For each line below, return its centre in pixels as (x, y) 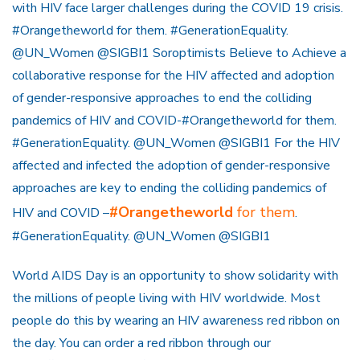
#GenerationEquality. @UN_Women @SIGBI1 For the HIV (176, 143)
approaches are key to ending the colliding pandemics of (169, 188)
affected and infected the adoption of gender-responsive (171, 165)
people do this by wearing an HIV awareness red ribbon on (176, 320)
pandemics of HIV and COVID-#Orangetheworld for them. (174, 120)
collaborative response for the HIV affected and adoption (173, 75)
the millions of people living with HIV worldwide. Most (166, 298)
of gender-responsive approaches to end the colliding (162, 98)
